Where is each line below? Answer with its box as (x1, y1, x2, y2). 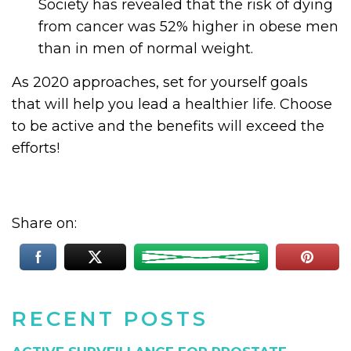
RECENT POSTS (12, 306, 208, 332)
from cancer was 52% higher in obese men (38, 18, 339, 35)
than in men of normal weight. (38, 40, 254, 57)
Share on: (12, 215, 81, 233)
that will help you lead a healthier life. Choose (12, 96, 332, 114)
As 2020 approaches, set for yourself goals (12, 74, 308, 92)
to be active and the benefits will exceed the (12, 118, 324, 136)
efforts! (12, 139, 60, 157)
